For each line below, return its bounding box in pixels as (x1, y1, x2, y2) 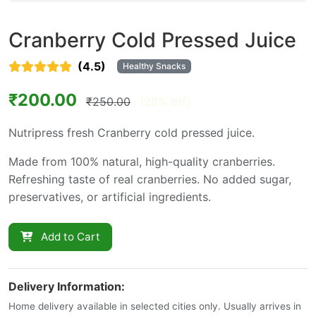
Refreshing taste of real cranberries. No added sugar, (8, 171, 291, 186)
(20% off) (140, 94, 190, 109)
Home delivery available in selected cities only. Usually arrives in (8, 300, 301, 312)
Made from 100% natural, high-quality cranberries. (8, 154, 275, 169)
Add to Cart (38, 229, 100, 243)
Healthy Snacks (122, 61, 186, 72)
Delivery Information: (8, 279, 125, 293)
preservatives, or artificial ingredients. (8, 189, 211, 204)
